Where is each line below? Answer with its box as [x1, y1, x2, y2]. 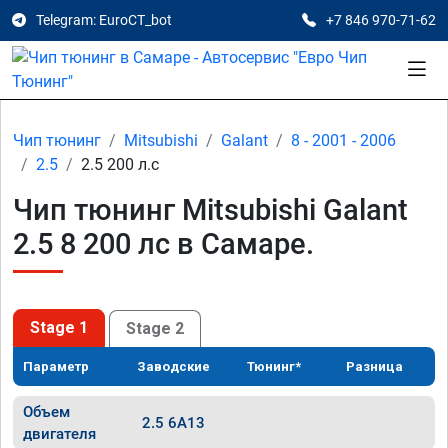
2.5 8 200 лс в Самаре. [13, 227, 314, 261]
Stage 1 [30, 318, 88, 337]
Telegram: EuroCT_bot [36, 12, 172, 28]
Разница [346, 359, 404, 374]
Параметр [23, 359, 89, 374]
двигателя [23, 425, 96, 443]
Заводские [137, 359, 211, 374]
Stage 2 [126, 318, 184, 338]
